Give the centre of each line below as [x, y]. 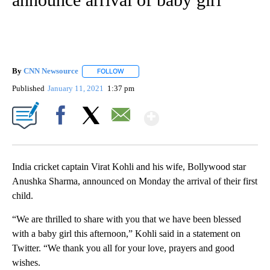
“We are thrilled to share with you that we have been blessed [127, 219]
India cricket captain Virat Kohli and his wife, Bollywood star [129, 166]
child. [23, 195]
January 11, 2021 [77, 88]
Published [28, 88]
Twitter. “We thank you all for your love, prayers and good [123, 248]
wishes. [26, 262]
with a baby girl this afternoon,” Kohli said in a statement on [126, 233]
